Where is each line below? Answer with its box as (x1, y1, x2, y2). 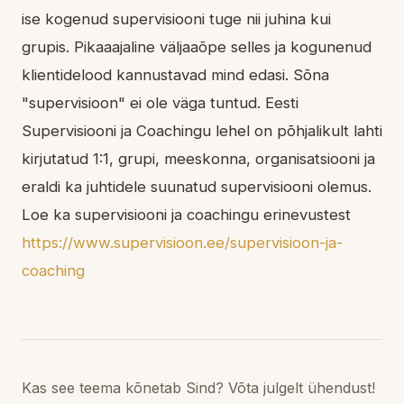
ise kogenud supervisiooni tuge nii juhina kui (22, 9, 331, 28)
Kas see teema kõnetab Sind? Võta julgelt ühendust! (22, 378, 375, 397)
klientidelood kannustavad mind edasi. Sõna (22, 65, 329, 84)
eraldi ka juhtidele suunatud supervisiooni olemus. (22, 177, 372, 196)
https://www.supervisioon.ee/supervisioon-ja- (22, 233, 343, 252)
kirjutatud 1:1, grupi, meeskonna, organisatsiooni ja (22, 149, 375, 168)
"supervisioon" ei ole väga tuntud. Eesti (22, 93, 298, 112)
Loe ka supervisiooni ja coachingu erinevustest (22, 205, 351, 224)
